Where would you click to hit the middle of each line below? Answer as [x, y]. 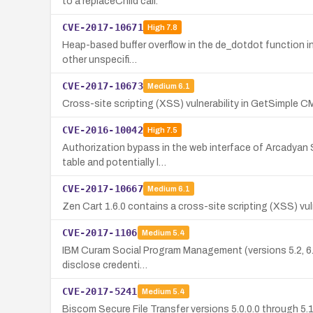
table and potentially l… [114, 162]
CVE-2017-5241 [100, 291]
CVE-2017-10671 [103, 27]
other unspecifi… [100, 59]
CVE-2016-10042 [103, 130]
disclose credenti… [105, 265]
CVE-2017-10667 [103, 188]
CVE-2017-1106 [100, 232]
